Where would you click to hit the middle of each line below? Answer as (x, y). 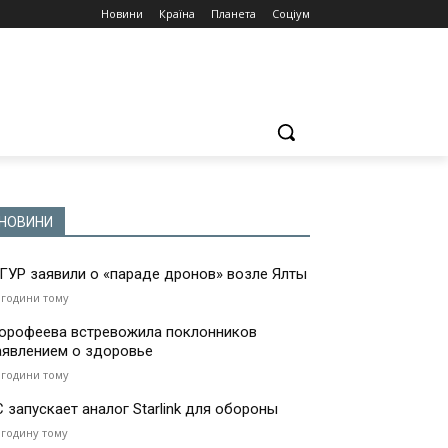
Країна (177, 13)
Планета (233, 13)
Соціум (291, 13)
